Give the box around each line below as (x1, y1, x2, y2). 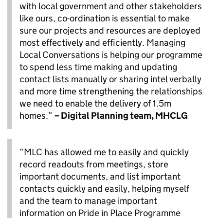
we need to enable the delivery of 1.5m (19, 98, 171, 109)
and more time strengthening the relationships (19, 86, 202, 97)
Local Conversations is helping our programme (19, 49, 202, 61)
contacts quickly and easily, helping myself (19, 183, 189, 195)
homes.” (19, 110, 54, 122)
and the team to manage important (19, 195, 157, 207)
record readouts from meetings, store (19, 159, 168, 170)
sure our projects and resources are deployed (19, 25, 200, 36)
